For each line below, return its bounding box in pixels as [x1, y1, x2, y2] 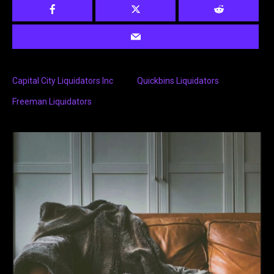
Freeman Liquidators [12, 97, 92, 107]
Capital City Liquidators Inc [12, 76, 113, 86]
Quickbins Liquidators [137, 76, 219, 86]
